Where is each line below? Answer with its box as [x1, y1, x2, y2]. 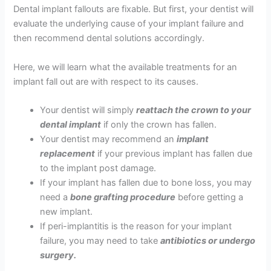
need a [40, 191, 71, 203]
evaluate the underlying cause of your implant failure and [13, 18, 244, 30]
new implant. [40, 206, 96, 217]
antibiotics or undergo [160, 235, 256, 246]
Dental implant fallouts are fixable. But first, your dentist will [13, 4, 254, 15]
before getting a [175, 191, 244, 203]
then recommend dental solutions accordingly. [13, 33, 205, 44]
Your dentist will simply [40, 104, 137, 116]
